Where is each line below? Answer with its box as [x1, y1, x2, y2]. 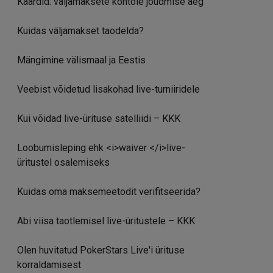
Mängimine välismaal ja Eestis [17, 54, 146, 66]
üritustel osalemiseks [17, 156, 110, 168]
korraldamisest [17, 258, 81, 271]
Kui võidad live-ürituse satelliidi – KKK [17, 112, 180, 124]
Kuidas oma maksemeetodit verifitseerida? [17, 185, 200, 197]
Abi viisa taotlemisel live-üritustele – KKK [17, 214, 195, 227]
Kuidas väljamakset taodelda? [17, 24, 144, 37]
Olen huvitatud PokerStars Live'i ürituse [17, 244, 185, 256]
